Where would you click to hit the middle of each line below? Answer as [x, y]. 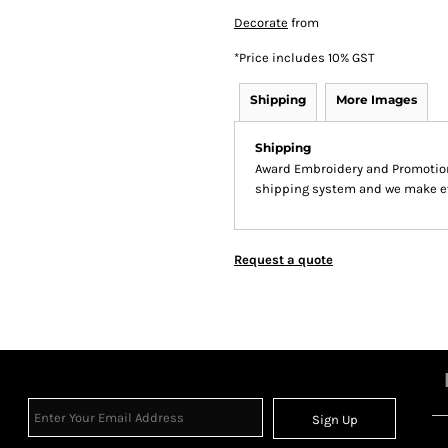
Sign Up [334, 420]
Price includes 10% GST [307, 57]
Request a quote [283, 259]
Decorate [261, 22]
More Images [376, 99]
